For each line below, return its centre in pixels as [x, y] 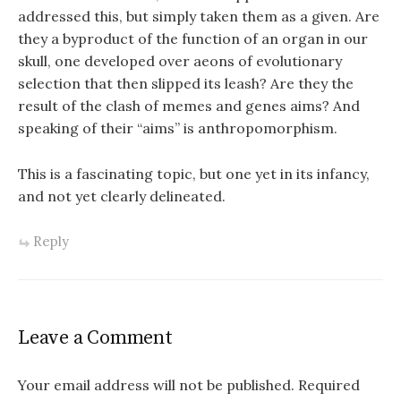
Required [329, 385]
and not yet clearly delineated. [122, 196]
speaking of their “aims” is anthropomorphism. [178, 128]
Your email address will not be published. [156, 385]
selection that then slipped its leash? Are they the [186, 84]
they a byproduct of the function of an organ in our [193, 39]
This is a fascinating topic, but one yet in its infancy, [194, 173]
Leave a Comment [95, 338]
